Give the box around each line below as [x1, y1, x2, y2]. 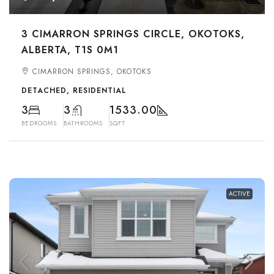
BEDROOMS [21, 119, 57, 128]
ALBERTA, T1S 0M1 [21, 43, 119, 57]
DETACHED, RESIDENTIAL [21, 85, 127, 96]
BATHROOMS [64, 119, 103, 128]
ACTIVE [229, 189, 250, 198]
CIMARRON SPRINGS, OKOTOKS [32, 66, 152, 77]
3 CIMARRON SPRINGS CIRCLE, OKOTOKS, [21, 27, 245, 41]
